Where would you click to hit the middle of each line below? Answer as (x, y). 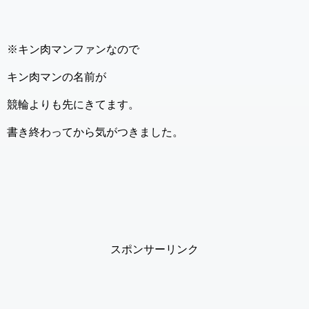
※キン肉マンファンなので (73, 50)
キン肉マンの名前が (57, 77)
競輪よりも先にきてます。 (73, 105)
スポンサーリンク (154, 250)
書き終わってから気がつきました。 (95, 132)
